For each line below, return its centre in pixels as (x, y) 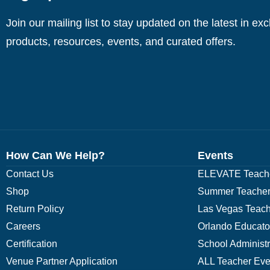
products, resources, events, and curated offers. (121, 42)
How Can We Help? (55, 155)
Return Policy (35, 209)
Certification (32, 243)
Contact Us (30, 174)
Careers (23, 226)
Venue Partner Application (62, 261)
